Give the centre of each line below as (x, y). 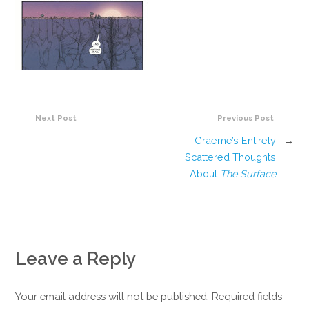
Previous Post (245, 118)
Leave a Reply (76, 259)
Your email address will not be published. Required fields (149, 297)
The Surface (248, 174)
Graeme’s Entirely (235, 141)
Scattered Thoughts (230, 157)
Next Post (56, 118)
